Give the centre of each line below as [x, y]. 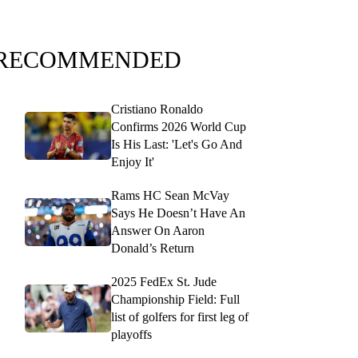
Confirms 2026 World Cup [179, 127]
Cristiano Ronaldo [157, 109]
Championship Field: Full [175, 299]
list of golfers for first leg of [180, 317]
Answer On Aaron [158, 231]
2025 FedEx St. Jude [164, 282]
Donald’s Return [153, 248]
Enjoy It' [133, 162]
